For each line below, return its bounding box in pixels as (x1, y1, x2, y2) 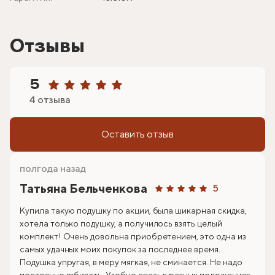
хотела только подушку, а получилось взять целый (20, 219, 222, 229)
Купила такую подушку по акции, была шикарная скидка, (20, 206, 247, 216)
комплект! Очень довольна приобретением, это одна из (20, 231, 246, 242)
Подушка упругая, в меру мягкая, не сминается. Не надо (20, 257, 242, 268)
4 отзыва (29, 94, 71, 106)
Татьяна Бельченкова (20, 181, 148, 196)
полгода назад (20, 163, 87, 175)
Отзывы (10, 36, 85, 56)
